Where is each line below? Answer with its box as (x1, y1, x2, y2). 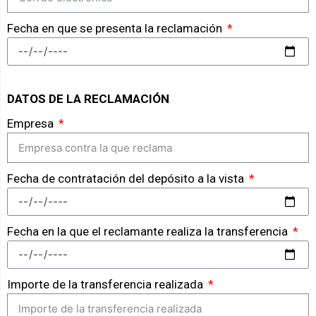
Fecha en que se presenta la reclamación (7, 20, 225, 35)
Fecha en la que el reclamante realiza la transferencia (7, 224, 291, 238)
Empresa (7, 116, 56, 130)
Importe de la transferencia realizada (7, 276, 206, 291)
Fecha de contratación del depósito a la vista (7, 171, 247, 186)
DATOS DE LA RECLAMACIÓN (7, 91, 169, 106)
